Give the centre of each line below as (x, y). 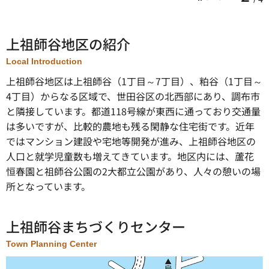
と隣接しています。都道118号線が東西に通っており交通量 (133, 111)
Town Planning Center (51, 244)
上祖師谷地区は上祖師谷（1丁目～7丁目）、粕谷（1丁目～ (134, 81)
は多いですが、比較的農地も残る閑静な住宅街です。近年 (130, 126)
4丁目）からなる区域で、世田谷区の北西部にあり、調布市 (133, 96)
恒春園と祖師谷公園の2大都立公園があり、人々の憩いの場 (133, 171)
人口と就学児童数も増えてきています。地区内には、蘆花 (130, 156)
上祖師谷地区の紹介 (68, 44)
